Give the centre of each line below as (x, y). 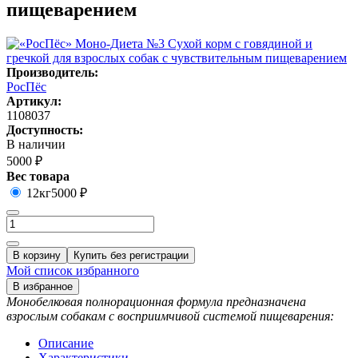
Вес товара (38, 177)
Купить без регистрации (131, 256)
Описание (66, 344)
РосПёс (26, 87)
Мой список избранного (73, 271)
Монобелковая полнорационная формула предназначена (156, 302)
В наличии (36, 145)
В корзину (37, 256)
